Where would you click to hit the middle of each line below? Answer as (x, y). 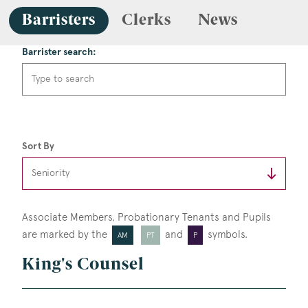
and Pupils (246, 218)
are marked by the (66, 235)
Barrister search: (59, 51)
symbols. (228, 235)
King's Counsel (83, 265)
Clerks (147, 21)
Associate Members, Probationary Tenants (122, 218)
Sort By (38, 145)
